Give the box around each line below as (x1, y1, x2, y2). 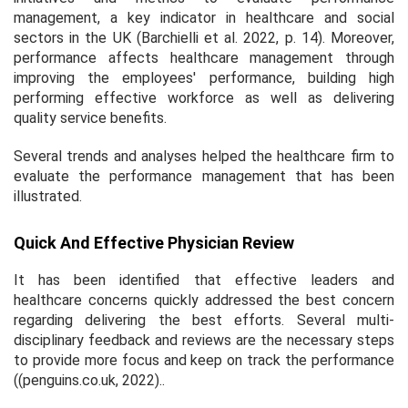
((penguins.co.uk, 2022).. (14, 371, 165, 389)
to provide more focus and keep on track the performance (14, 351, 394, 369)
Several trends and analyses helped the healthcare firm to (14, 147, 394, 165)
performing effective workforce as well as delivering (14, 88, 394, 107)
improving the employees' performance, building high (14, 68, 394, 87)
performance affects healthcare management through (14, 48, 394, 66)
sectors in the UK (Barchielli (14, 28, 204, 46)
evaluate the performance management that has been (14, 167, 394, 185)
